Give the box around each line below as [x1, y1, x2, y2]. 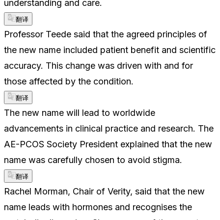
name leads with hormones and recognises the [4, 201, 192, 212]
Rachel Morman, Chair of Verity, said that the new [4, 186, 205, 196]
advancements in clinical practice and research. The [4, 123, 214, 134]
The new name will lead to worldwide [4, 107, 155, 118]
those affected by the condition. [4, 76, 134, 86]
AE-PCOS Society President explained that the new [4, 138, 212, 149]
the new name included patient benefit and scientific [4, 44, 216, 55]
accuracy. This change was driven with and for [4, 60, 193, 71]
